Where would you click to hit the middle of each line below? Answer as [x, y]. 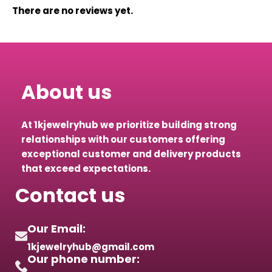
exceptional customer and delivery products [131, 154]
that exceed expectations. [86, 168]
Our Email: [56, 228]
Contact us [70, 195]
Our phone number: [83, 259]
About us [66, 92]
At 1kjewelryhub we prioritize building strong [129, 124]
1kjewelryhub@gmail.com [91, 246]
